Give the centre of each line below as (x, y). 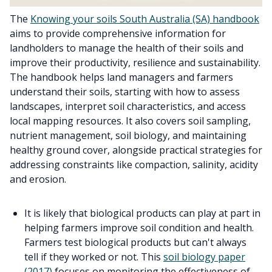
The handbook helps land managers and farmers (121, 77)
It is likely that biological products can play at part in (142, 213)
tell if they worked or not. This (94, 257)
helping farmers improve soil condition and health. (139, 227)
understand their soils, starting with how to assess (125, 91)
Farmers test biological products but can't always (135, 242)
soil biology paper (204, 257)
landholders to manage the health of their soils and (127, 48)
